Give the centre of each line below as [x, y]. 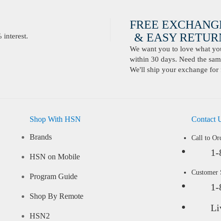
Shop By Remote [56, 197]
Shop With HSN [55, 120]
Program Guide [53, 177]
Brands [40, 137]
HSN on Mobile [55, 157]
